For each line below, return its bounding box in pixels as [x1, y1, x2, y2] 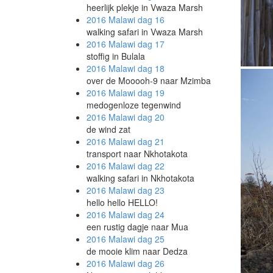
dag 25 [135, 233, 165, 245]
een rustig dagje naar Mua [87, 221, 188, 233]
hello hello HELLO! [87, 196, 158, 208]
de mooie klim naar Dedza [87, 245, 188, 257]
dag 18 [135, 62, 165, 74]
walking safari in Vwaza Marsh [87, 26, 203, 38]
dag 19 [135, 87, 165, 99]
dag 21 [135, 135, 165, 147]
